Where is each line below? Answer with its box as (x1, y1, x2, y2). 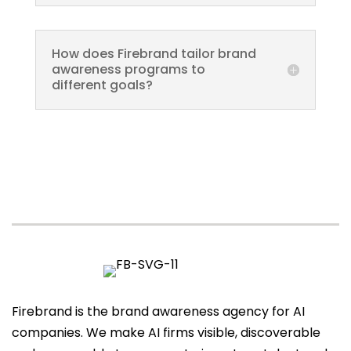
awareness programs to (51, 60, 205, 78)
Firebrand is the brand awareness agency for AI (12, 302, 305, 320)
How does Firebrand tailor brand (51, 45, 256, 63)
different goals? (51, 76, 153, 94)
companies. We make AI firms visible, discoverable (12, 324, 320, 342)
